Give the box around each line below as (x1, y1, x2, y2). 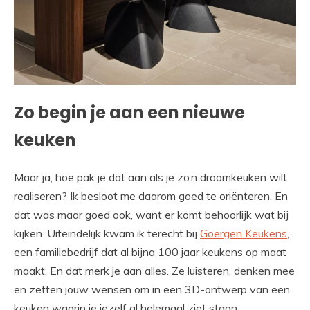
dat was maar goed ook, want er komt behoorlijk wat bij (14, 208, 289, 222)
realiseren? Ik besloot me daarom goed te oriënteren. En (14, 189, 288, 203)
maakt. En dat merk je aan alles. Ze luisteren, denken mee (14, 264, 295, 278)
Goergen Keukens (200, 226, 287, 241)
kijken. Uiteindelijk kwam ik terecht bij (14, 226, 200, 241)
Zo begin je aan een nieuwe (14, 101, 245, 125)
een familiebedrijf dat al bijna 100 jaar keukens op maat (14, 245, 286, 259)
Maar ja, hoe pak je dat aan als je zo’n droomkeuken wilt (14, 170, 287, 185)
